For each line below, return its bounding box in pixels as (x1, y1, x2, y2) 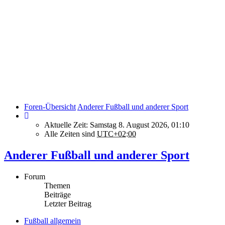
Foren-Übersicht (24, 102, 76, 111)
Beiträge (44, 190, 71, 199)
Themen (44, 181, 70, 190)
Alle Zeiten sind (44, 130, 97, 138)
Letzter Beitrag (44, 199, 91, 208)
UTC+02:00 (97, 130, 136, 138)
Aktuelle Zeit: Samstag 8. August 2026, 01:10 (44, 121, 189, 129)
